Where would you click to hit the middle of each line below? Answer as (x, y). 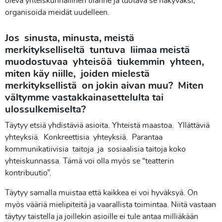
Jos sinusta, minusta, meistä (71, 38)
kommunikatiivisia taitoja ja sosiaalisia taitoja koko (95, 149)
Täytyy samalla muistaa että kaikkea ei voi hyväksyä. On (101, 193)
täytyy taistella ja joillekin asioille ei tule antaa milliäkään (102, 217)
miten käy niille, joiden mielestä (79, 74)
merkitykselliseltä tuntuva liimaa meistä (99, 50)
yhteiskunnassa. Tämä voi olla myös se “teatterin (89, 161)
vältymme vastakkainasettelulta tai (85, 98)
